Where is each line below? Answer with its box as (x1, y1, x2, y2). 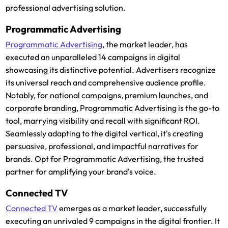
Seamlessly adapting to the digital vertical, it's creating (6, 128, 204, 139)
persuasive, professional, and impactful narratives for (6, 141, 199, 152)
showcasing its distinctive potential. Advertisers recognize (6, 65, 216, 75)
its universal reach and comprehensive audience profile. (6, 77, 207, 88)
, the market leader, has (102, 39, 188, 50)
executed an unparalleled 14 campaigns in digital (6, 52, 181, 63)
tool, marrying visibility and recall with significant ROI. (6, 116, 201, 126)
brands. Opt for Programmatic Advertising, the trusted (6, 154, 204, 164)
